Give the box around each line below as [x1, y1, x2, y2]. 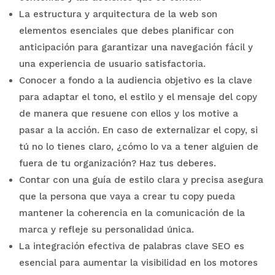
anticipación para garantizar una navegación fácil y [18, 41, 253, 53]
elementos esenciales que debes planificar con [18, 25, 234, 36]
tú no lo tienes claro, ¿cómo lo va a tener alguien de [18, 141, 258, 152]
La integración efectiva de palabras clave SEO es [18, 240, 244, 252]
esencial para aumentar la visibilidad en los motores [18, 257, 258, 268]
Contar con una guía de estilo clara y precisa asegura [18, 174, 263, 185]
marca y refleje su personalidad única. [18, 223, 194, 235]
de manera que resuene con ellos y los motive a [18, 107, 238, 119]
